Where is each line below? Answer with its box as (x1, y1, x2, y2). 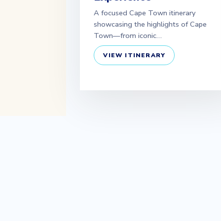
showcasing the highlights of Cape (94, 19, 207, 29)
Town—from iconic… (94, 31, 162, 40)
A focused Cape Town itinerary (94, 8, 196, 18)
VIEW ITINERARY (103, 51, 166, 59)
